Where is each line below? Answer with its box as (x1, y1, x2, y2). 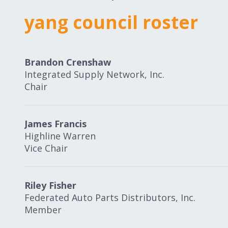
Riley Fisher (24, 179, 76, 191)
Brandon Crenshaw (24, 56, 111, 68)
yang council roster (24, 10, 198, 34)
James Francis (24, 118, 87, 130)
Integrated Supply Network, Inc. (24, 68, 164, 80)
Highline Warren (24, 130, 96, 142)
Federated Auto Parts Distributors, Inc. (24, 191, 195, 204)
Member (24, 204, 62, 216)
